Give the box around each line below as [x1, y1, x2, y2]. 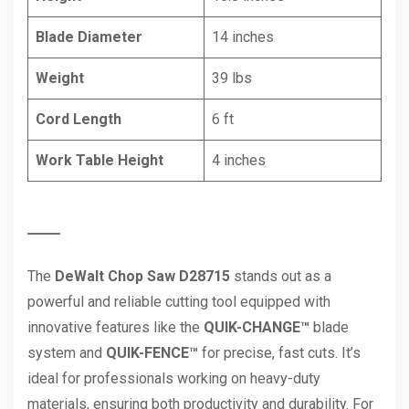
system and [27, 343, 106, 362]
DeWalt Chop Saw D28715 [55, 267, 230, 285]
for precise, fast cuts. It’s [198, 343, 361, 362]
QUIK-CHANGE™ [204, 318, 309, 336]
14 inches [212, 27, 274, 46]
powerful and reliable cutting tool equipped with [27, 292, 330, 310]
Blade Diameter [36, 27, 142, 46]
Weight [36, 68, 84, 87]
